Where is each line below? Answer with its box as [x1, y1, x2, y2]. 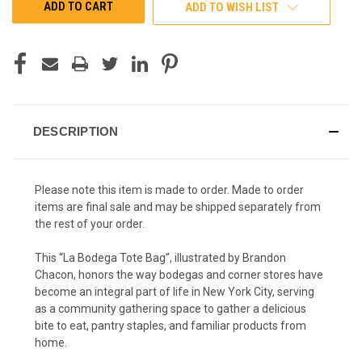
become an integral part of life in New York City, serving [35, 284, 314, 298]
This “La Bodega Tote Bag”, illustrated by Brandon [35, 250, 286, 264]
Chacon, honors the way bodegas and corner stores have [35, 267, 323, 281]
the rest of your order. [35, 217, 147, 230]
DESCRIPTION [32, 124, 119, 138]
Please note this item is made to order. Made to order [35, 183, 304, 196]
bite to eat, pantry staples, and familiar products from [35, 318, 306, 332]
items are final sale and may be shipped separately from [35, 200, 321, 213]
